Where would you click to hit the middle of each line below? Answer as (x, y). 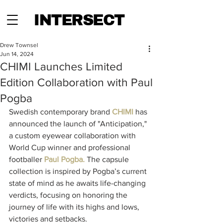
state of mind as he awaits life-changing (78, 183)
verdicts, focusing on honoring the (69, 195)
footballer (27, 159)
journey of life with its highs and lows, (75, 207)
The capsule (108, 159)
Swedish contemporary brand (60, 112)
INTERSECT (79, 20)
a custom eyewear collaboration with (73, 136)
